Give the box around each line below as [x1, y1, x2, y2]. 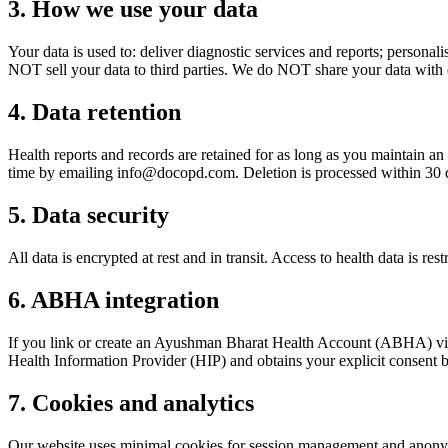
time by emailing [8, 164, 117, 182]
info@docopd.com [117, 164, 235, 182]
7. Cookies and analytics [8, 389, 254, 416]
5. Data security [8, 201, 169, 228]
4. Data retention [8, 99, 181, 126]
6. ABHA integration [8, 286, 219, 313]
